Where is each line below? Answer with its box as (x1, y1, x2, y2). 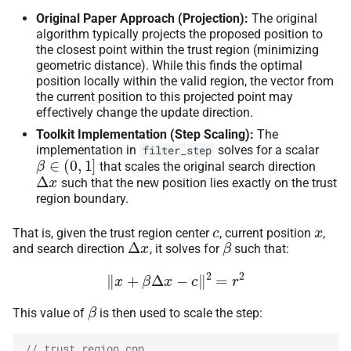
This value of (13, 305, 88, 320)
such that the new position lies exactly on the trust (57, 175, 337, 190)
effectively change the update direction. (36, 104, 253, 120)
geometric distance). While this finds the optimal (36, 57, 302, 73)
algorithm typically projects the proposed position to (36, 26, 323, 42)
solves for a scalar (215, 142, 319, 157)
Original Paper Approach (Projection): (36, 10, 248, 26)
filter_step (143, 143, 212, 157)
